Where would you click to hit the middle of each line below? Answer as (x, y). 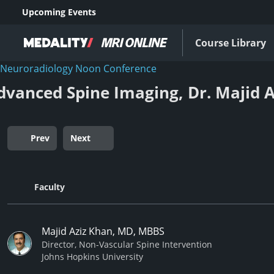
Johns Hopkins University (92, 257)
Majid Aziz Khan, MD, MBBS (103, 231)
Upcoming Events (59, 12)
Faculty (50, 187)
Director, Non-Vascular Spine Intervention (127, 244)
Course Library (231, 43)
